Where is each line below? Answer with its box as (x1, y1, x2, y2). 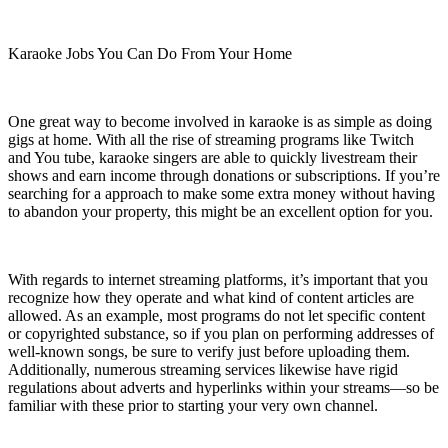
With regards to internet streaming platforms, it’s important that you (8, 271, 428, 289)
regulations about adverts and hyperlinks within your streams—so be (8, 379, 439, 397)
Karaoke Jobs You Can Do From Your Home (8, 45, 292, 63)
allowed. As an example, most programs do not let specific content (8, 307, 425, 325)
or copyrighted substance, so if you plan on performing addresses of (8, 325, 434, 343)
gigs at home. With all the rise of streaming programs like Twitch (8, 131, 414, 149)
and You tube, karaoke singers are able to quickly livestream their (8, 149, 417, 167)
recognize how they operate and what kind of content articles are (8, 289, 414, 307)
